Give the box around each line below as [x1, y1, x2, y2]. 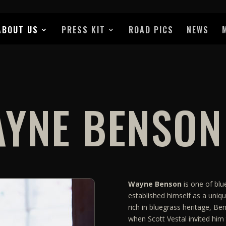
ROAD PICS [128, 24, 174, 36]
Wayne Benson [128, 179, 182, 189]
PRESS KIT [61, 24, 105, 36]
